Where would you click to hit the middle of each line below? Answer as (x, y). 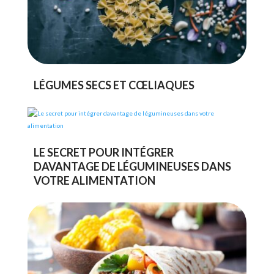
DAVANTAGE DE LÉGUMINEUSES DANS (132, 166)
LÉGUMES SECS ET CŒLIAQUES (114, 85)
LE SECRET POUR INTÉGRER (103, 152)
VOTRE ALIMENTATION (94, 180)
